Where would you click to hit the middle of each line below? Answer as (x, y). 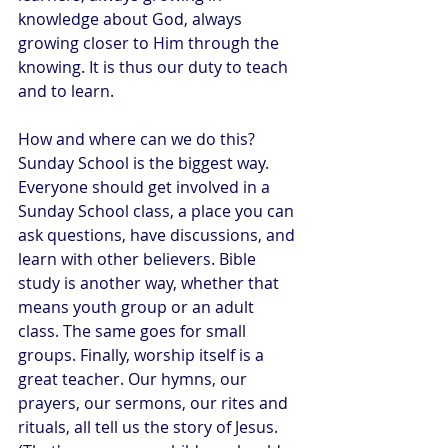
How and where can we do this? (138, 139)
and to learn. (66, 91)
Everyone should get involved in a (146, 187)
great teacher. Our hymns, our (134, 379)
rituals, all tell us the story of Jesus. (150, 427)
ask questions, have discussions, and (158, 235)
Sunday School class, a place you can (158, 211)
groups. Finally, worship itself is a (143, 355)
